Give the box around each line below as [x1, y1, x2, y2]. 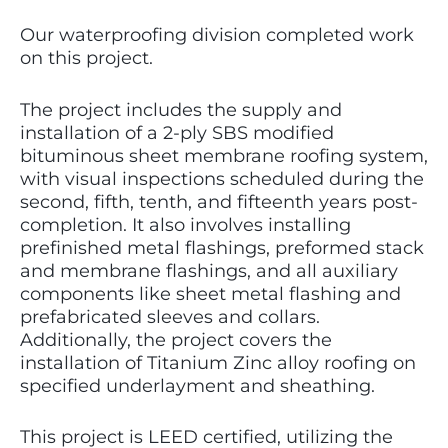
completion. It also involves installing [20, 213, 351, 236]
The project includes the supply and [20, 98, 342, 121]
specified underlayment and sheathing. [20, 374, 375, 397]
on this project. [20, 46, 153, 69]
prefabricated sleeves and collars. [20, 305, 325, 328]
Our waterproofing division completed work [20, 23, 414, 46]
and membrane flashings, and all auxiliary [20, 259, 398, 282]
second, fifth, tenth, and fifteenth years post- [20, 190, 418, 213]
